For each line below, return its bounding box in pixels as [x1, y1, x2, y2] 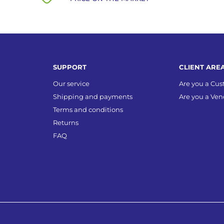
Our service [53, 79, 90, 87]
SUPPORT [53, 63, 87, 71]
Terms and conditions [53, 105, 123, 113]
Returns [53, 118, 79, 126]
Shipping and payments [53, 92, 133, 100]
